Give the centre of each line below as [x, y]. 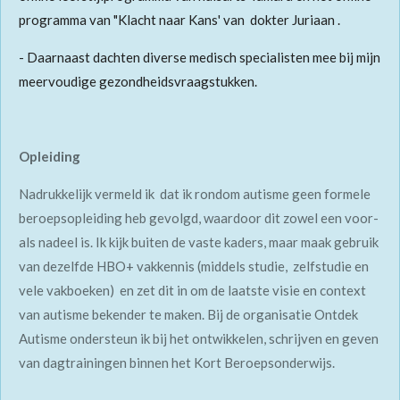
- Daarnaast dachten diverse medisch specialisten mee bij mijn [200, 58]
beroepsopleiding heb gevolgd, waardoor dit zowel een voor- [199, 218]
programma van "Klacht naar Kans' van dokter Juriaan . [179, 20]
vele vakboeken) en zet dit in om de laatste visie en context [192, 291]
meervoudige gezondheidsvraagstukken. [139, 82]
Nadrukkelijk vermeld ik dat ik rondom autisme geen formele [196, 194]
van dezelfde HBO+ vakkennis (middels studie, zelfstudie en [194, 267]
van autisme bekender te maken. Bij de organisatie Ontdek [188, 315]
